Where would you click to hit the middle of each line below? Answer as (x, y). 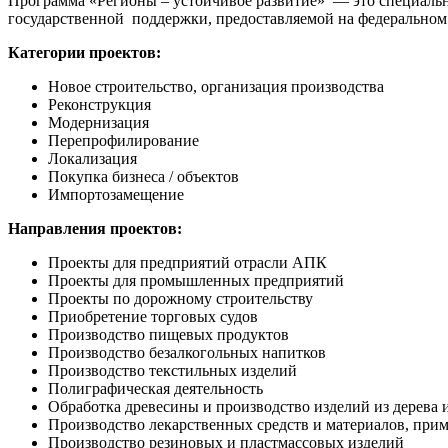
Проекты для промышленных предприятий (196, 280)
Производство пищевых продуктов (168, 334)
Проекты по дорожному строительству (180, 298)
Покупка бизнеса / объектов (143, 176)
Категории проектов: (84, 52)
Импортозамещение (116, 194)
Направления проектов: (95, 228)
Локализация (92, 158)
